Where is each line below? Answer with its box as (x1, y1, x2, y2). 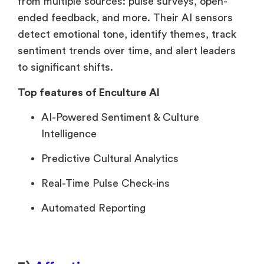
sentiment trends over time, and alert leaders (18, 45, 236, 57)
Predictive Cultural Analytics (41, 153, 179, 164)
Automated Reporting (41, 203, 146, 214)
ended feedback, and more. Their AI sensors (18, 12, 233, 24)
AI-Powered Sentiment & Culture (41, 112, 199, 123)
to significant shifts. (18, 62, 113, 73)
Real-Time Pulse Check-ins (41, 178, 170, 189)
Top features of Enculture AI (18, 87, 160, 98)
